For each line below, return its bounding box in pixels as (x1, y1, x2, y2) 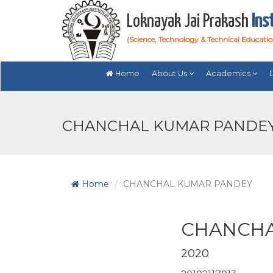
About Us (152, 69, 189, 78)
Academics (206, 69, 252, 78)
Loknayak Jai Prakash (127, 12, 252, 30)
